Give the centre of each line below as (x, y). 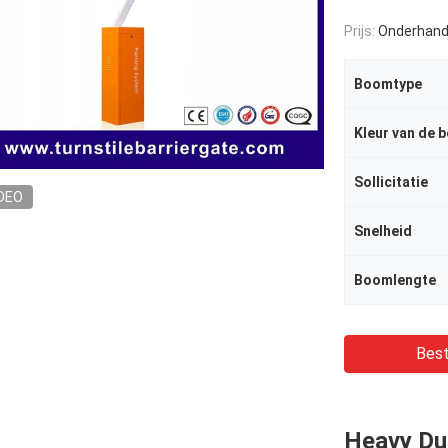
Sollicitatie (391, 182)
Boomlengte (395, 280)
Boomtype (388, 84)
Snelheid (383, 231)
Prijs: (361, 31)
